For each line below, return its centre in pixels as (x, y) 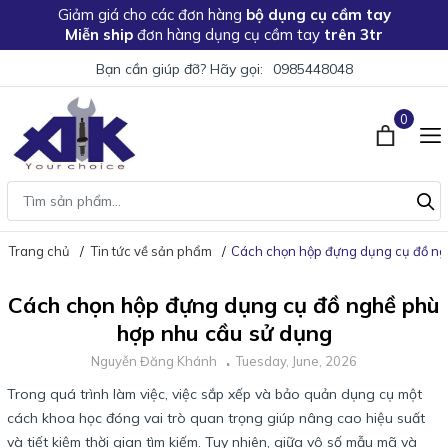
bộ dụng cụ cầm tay (318, 14)
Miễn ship (99, 34)
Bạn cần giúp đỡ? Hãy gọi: (181, 69)
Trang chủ (39, 251)
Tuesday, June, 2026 (296, 361)
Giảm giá (90, 14)
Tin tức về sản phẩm (151, 251)
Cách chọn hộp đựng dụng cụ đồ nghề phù (224, 305)
